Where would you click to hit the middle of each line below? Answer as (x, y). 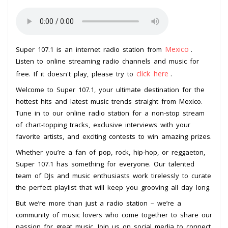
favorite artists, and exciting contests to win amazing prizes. (114, 136)
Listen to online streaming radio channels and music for (107, 61)
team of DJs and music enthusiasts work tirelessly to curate (113, 175)
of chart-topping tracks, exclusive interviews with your (103, 124)
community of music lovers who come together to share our (114, 215)
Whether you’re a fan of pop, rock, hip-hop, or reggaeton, (110, 152)
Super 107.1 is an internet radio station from (90, 49)
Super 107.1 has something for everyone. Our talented (105, 164)
